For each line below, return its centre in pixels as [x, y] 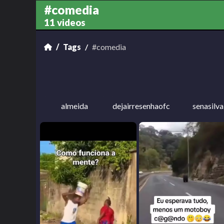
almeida [74, 106]
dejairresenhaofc [141, 106]
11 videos [65, 22]
